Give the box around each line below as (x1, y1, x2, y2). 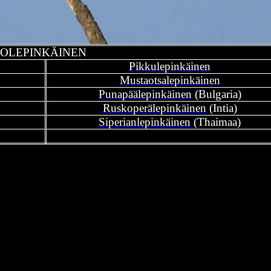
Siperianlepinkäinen (99, 116, 191, 128)
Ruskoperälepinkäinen (102, 102, 206, 114)
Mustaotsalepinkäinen (119, 74, 220, 87)
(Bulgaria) (191, 88, 241, 100)
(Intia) (206, 102, 237, 114)
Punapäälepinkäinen (98, 88, 192, 100)
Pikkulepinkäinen (129, 60, 211, 73)
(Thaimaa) (191, 116, 241, 128)
